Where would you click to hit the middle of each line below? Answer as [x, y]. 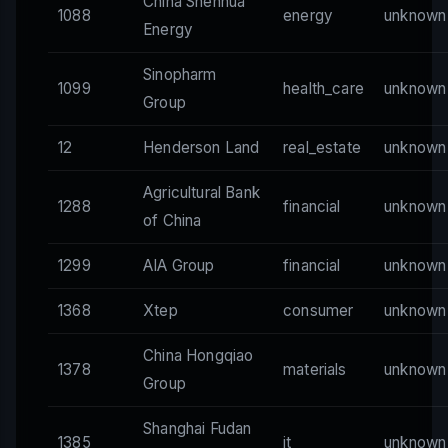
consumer [318, 311]
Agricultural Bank [201, 193]
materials [315, 370]
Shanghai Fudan [197, 429]
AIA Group [179, 266]
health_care [323, 89]
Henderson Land [201, 148]
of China [172, 221]
